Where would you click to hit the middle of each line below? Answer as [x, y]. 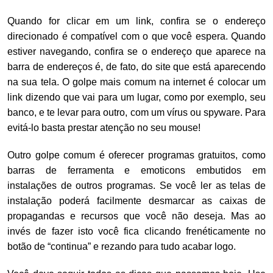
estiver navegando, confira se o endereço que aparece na [136, 51]
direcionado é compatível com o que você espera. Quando [136, 36]
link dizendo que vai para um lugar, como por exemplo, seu [136, 97]
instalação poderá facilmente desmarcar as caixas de [136, 200]
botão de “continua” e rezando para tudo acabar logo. [122, 246]
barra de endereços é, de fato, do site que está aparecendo [136, 66]
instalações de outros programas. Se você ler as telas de [136, 185]
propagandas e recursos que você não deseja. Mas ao [136, 216]
